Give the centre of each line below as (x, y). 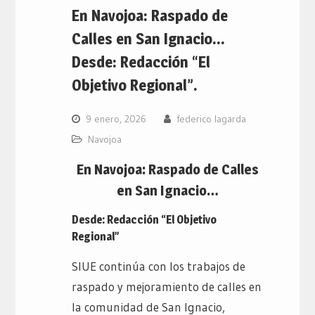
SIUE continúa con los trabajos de (158, 266)
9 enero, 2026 (116, 119)
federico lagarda (211, 119)
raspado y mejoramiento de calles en (166, 287)
